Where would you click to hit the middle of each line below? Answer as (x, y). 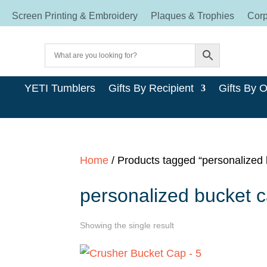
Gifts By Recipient (151, 89)
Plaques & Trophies (193, 16)
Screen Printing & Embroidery (75, 16)
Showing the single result (127, 226)
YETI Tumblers (60, 89)
